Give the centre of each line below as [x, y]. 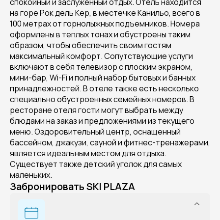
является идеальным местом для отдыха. [88, 153]
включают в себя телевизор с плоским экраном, [101, 67]
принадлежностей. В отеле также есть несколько [104, 88]
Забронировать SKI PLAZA [72, 186]
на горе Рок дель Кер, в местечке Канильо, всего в [105, 13]
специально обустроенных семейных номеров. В [102, 99]
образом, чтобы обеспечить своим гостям [91, 45]
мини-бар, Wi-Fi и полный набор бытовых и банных [103, 78]
